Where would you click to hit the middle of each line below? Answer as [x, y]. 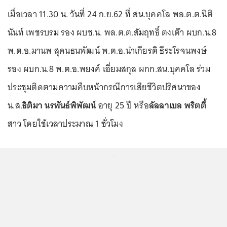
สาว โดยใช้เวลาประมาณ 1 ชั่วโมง [65, 124]
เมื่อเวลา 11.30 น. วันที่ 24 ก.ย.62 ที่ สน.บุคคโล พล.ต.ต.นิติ [110, 14]
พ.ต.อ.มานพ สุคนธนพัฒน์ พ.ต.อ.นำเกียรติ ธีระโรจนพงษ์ [107, 51]
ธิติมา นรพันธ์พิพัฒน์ [59, 105]
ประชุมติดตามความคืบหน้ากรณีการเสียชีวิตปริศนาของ [104, 87]
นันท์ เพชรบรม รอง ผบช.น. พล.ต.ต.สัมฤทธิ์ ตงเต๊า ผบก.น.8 [112, 32]
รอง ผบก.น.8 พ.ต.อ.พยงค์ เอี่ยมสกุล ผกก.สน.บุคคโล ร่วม [109, 69]
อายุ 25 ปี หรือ [122, 105]
